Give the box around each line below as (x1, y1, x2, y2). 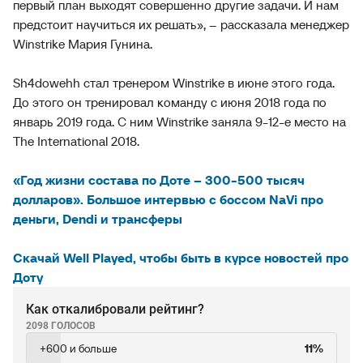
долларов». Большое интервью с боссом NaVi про (13, 191, 323, 207)
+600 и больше (40, 341, 117, 356)
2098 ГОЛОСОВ (26, 320, 96, 331)
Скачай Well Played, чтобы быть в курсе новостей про (13, 250, 348, 266)
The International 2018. (13, 133, 139, 149)
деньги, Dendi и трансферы (13, 211, 182, 227)
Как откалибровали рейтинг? (26, 301, 204, 317)
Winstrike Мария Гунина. (13, 36, 152, 52)
